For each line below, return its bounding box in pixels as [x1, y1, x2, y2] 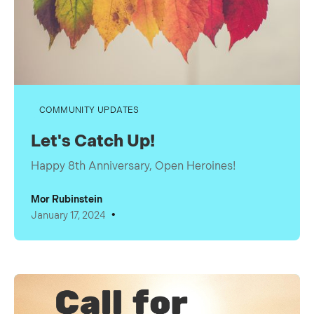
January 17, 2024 [31, 209, 106, 221]
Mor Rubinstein [31, 193, 102, 205]
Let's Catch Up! [31, 131, 155, 151]
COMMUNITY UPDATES [39, 105, 139, 116]
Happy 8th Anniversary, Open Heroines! [31, 160, 235, 173]
